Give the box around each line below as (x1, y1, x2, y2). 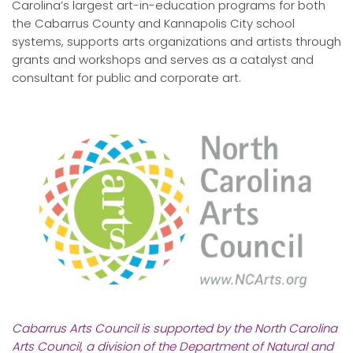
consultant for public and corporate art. (12, 69, 241, 87)
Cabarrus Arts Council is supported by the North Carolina (12, 319, 337, 336)
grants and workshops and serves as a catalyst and (12, 51, 314, 69)
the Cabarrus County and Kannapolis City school (12, 15, 295, 32)
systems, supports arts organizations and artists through (12, 33, 341, 50)
